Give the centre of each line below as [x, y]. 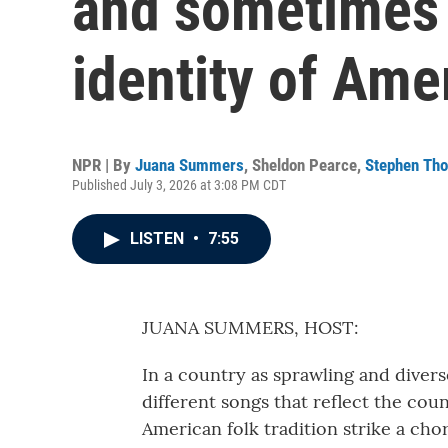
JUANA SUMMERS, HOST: [250, 327]
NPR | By [103, 165]
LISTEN [159, 238]
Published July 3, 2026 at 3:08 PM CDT [179, 185]
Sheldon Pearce [304, 165]
